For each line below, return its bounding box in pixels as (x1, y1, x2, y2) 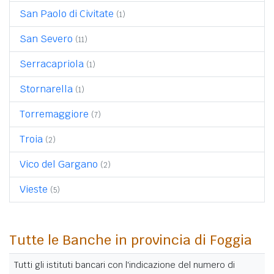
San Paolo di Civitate (20, 7, 114, 20)
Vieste (20, 182, 48, 196)
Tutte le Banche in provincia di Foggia (9, 231, 252, 248)
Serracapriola (20, 57, 84, 70)
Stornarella (20, 82, 73, 95)
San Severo (20, 32, 73, 45)
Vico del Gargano (20, 157, 98, 171)
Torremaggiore (20, 107, 89, 120)
